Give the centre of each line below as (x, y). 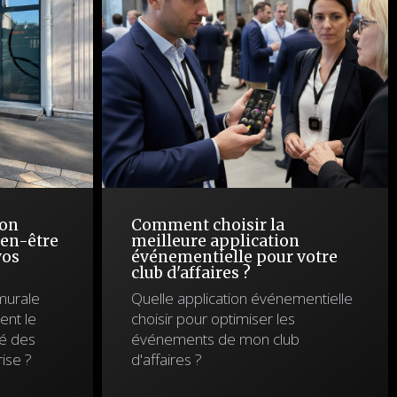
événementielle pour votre (234, 257)
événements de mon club (215, 339)
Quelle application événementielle (241, 298)
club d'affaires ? (191, 273)
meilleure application (215, 241)
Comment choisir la (207, 225)
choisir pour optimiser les (213, 319)
